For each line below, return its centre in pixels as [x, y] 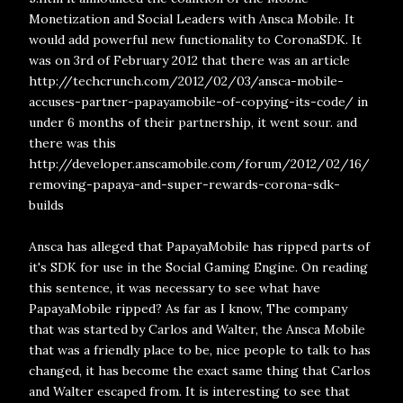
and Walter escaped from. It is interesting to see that [189, 391]
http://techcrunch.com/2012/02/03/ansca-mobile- [186, 81]
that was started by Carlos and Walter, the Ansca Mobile [197, 329]
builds [46, 205]
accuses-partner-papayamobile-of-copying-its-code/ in [198, 102]
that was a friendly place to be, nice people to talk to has [200, 350]
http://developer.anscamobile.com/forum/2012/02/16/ [199, 164]
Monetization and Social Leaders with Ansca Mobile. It [192, 19]
